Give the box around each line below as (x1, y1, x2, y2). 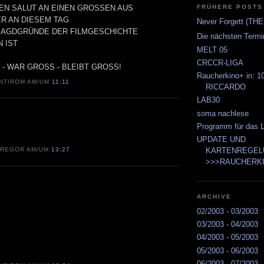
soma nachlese (197, 108, 249, 118)
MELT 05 (197, 45, 227, 54)
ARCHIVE (197, 193, 232, 200)
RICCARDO (206, 82, 246, 92)
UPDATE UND (197, 135, 246, 144)
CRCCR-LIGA (197, 58, 243, 67)
